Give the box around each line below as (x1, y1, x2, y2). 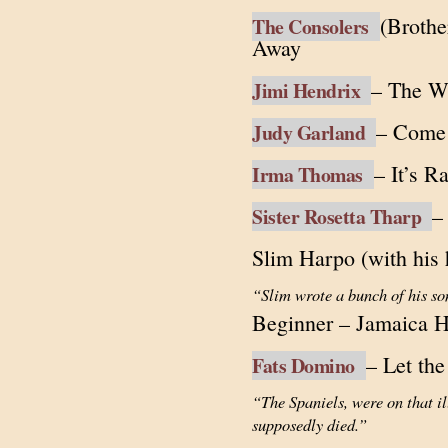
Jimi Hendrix (252, 76, 371, 105)
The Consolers (252, 12, 380, 41)
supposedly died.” (252, 412, 367, 435)
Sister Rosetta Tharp (252, 202, 432, 231)
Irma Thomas (252, 160, 374, 189)
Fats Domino (252, 351, 366, 380)
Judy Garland (252, 118, 376, 147)
